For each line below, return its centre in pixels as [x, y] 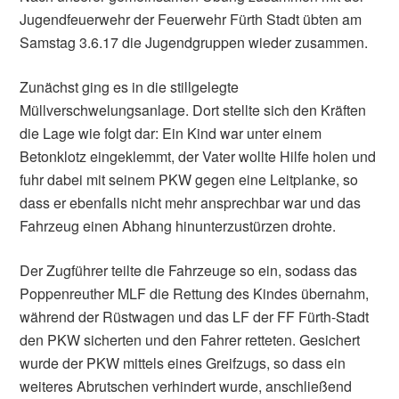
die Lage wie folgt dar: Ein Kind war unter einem [171, 134]
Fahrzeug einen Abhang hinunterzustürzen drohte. [178, 226]
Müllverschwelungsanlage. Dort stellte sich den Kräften [193, 110]
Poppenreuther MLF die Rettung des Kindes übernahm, [195, 294]
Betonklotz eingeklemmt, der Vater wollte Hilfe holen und [198, 157]
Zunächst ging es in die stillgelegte [130, 87]
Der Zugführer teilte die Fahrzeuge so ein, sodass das [189, 271]
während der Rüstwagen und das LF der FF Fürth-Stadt [195, 317]
